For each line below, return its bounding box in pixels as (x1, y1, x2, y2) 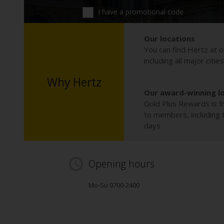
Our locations (144, 33, 195, 43)
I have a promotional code (96, 6, 184, 16)
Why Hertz (46, 74, 101, 90)
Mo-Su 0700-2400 (88, 180, 139, 190)
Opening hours (88, 157, 154, 171)
